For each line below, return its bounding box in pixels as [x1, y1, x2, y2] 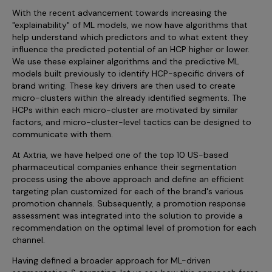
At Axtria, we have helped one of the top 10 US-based [12, 149, 228, 160]
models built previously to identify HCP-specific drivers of [12, 67, 244, 79]
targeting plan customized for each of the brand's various [12, 185, 243, 197]
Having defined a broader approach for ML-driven [12, 254, 211, 266]
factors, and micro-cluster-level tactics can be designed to [12, 116, 251, 127]
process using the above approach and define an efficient [12, 173, 244, 185]
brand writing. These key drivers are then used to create [12, 80, 236, 91]
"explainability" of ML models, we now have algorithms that [12, 19, 248, 30]
